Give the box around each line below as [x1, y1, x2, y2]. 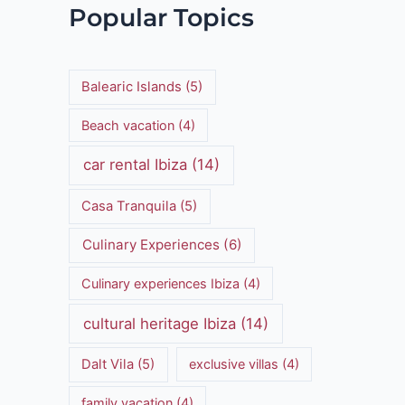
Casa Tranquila [81, 198, 177, 215]
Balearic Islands [81, 79, 183, 96]
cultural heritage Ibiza [83, 314, 237, 333]
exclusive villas [188, 356, 278, 372]
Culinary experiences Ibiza [81, 276, 240, 292]
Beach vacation [81, 117, 175, 133]
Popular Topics [69, 2, 254, 33]
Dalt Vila [81, 356, 135, 373]
